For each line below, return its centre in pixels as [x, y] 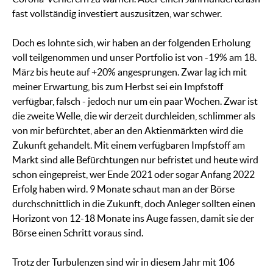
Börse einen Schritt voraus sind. [78, 233]
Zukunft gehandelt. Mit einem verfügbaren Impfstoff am [129, 145]
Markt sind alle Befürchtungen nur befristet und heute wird [135, 160]
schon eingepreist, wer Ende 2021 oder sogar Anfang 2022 [133, 175]
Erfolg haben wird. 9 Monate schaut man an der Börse [123, 189]
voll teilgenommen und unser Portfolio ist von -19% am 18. [134, 58]
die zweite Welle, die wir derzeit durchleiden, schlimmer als [134, 116]
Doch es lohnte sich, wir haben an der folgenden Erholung [131, 43]
